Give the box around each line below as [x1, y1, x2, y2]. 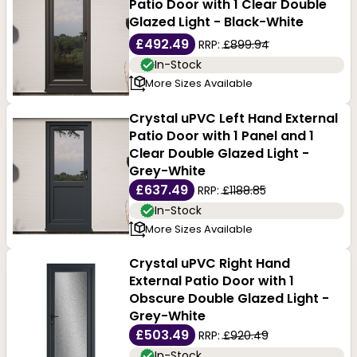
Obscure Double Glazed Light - [128, 289, 329, 308]
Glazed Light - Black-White [128, 12, 304, 31]
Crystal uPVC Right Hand [128, 254, 290, 273]
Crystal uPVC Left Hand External [128, 108, 338, 127]
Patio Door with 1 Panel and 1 [128, 126, 314, 145]
